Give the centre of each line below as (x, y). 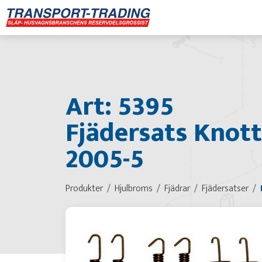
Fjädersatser (225, 188)
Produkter (84, 188)
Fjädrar (177, 188)
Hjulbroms (134, 188)
